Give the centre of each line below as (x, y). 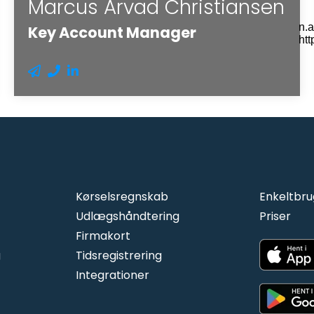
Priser (275, 216)
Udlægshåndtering (127, 216)
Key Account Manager (112, 32)
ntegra (97, 275)
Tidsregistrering (118, 255)
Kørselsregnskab (122, 196)
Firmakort (103, 235)
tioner (132, 275)
